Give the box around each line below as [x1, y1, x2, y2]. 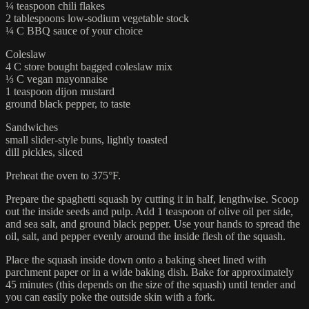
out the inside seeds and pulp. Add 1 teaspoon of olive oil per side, [6, 206, 293, 218]
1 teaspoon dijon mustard [6, 86, 114, 98]
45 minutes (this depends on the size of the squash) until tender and [6, 279, 296, 291]
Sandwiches [6, 121, 58, 134]
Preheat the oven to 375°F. [6, 170, 121, 182]
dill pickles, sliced [6, 146, 83, 159]
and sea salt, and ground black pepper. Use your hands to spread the [6, 218, 300, 230]
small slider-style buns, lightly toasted [6, 134, 168, 146]
